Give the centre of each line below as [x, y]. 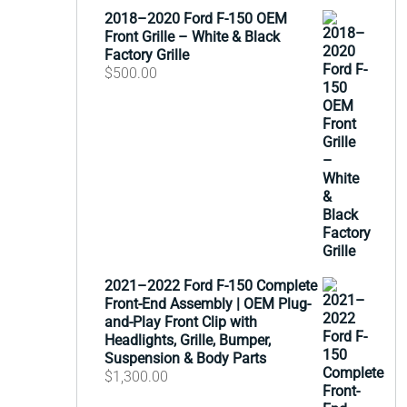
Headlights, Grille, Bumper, [187, 340]
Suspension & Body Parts [185, 358]
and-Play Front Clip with [180, 322]
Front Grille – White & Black [192, 37]
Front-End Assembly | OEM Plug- [207, 304]
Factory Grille [146, 55]
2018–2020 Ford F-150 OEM [195, 19]
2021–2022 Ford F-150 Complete [210, 286]
